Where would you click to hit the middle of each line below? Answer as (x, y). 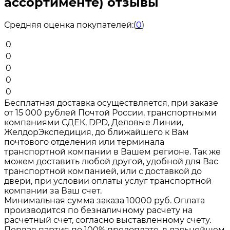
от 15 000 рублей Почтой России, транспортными (110, 112)
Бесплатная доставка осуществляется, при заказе (111, 103)
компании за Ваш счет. (53, 190)
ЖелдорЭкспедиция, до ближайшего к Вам (97, 132)
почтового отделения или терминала (84, 142)
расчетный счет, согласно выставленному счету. (108, 220)
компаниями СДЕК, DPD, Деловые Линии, (94, 122)
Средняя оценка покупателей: (69, 25)
